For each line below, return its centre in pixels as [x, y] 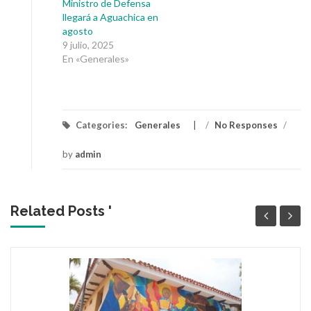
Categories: [101, 125]
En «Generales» [96, 59]
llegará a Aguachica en [110, 17]
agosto [78, 31]
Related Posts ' [61, 211]
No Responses [246, 125]
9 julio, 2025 [88, 45]
